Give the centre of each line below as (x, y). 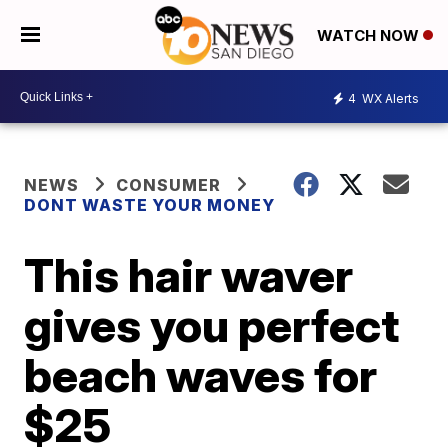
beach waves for (201, 375)
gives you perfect (212, 325)
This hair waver (189, 275)
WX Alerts (389, 98)
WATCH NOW (370, 36)
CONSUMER (169, 185)
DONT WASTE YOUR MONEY (150, 205)
